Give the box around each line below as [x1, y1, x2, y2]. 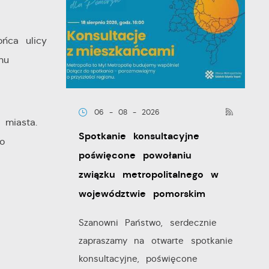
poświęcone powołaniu [78, 149, 192, 162]
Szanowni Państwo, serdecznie [78, 217, 217, 229]
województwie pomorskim [78, 187, 205, 201]
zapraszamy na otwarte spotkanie [78, 235, 233, 247]
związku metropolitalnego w [78, 168, 219, 181]
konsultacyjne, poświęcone [78, 253, 198, 265]
